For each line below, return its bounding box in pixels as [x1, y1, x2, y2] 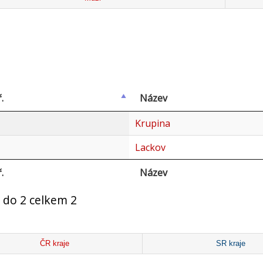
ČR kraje [40, 239, 70, 248]
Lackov [134, 141, 166, 154]
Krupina [134, 117, 170, 130]
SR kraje [215, 239, 245, 248]
